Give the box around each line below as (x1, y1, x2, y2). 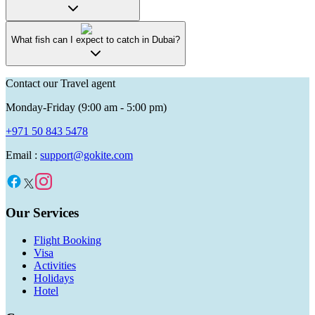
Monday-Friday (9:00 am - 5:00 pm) (6, 101, 167, 113)
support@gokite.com (40, 148, 133, 161)
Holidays (34, 272, 74, 285)
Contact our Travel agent (6, 77, 115, 89)
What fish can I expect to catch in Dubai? (11, 34, 180, 45)
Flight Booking (34, 234, 101, 247)
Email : (6, 148, 40, 161)
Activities (34, 259, 76, 272)
